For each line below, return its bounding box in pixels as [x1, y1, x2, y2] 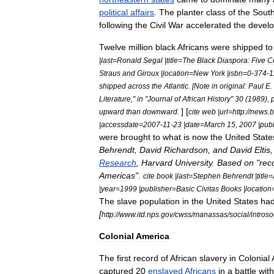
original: [220, 82, 246, 90]
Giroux [137, 69, 159, 77]
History [207, 95, 231, 103]
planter [177, 7, 204, 17]
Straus [99, 69, 120, 77]
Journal [147, 95, 172, 103]
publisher [141, 185, 172, 193]
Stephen [193, 172, 221, 180]
